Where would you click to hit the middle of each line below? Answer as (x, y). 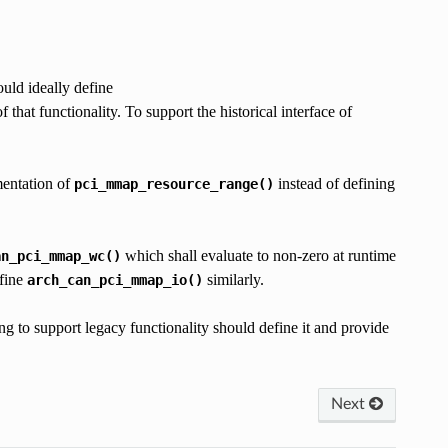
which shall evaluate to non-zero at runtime (258, 255)
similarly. (233, 279)
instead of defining (334, 183)
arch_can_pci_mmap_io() (114, 279)
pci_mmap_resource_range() (173, 183)
